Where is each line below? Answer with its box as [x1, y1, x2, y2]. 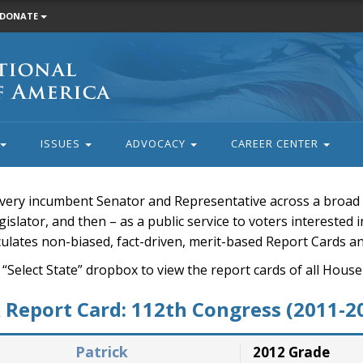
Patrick [75, 342, 128, 361]
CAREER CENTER [230, 136, 322, 151]
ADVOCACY [125, 136, 189, 151]
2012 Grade [253, 343, 331, 361]
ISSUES [40, 136, 83, 151]
